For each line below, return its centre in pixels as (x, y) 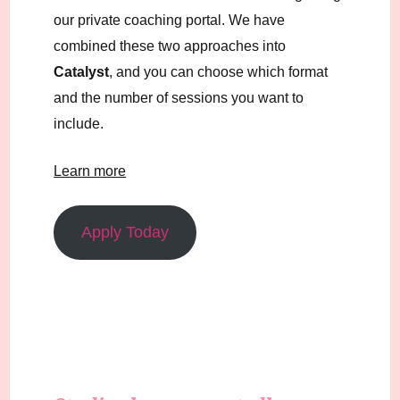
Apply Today (125, 232)
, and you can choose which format (219, 71)
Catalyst (82, 71)
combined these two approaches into (170, 46)
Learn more (90, 171)
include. (79, 123)
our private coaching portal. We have (170, 20)
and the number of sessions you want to (179, 97)
